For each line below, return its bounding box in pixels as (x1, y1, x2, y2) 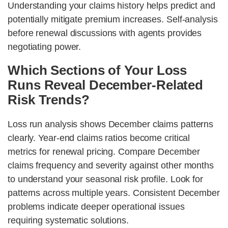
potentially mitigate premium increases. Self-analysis (8, 14, 218, 25)
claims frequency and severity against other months (8, 160, 214, 171)
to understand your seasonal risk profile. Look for (8, 174, 203, 185)
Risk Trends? (8, 92, 90, 108)
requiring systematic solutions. (8, 215, 129, 226)
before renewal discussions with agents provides (8, 28, 202, 39)
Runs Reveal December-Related (8, 77, 204, 93)
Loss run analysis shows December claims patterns (8, 119, 214, 130)
